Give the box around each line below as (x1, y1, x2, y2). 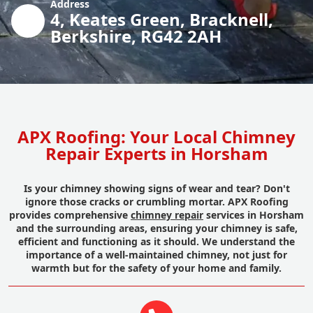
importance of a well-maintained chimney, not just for (26, 247, 287, 261)
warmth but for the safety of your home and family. (31, 261, 282, 275)
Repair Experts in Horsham (45, 141, 268, 165)
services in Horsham (203, 208, 304, 221)
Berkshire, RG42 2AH (50, 24, 221, 48)
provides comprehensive (9, 208, 131, 221)
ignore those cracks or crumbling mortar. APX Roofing (24, 194, 289, 208)
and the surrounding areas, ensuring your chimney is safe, (15, 221, 298, 235)
